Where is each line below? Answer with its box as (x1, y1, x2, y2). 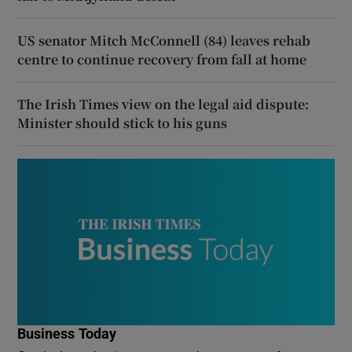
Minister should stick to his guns (17, 113, 228, 132)
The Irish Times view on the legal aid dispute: (17, 94, 310, 113)
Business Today (17, 326, 117, 341)
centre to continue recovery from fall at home (17, 49, 307, 68)
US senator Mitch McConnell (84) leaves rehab (17, 31, 311, 49)
